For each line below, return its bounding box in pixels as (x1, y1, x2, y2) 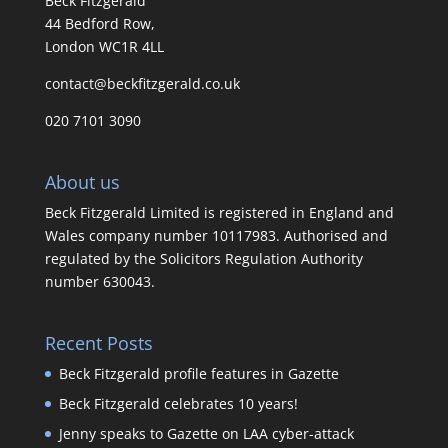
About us (44, 170, 120, 195)
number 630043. (44, 272, 155, 292)
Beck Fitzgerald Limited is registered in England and (44, 203, 394, 223)
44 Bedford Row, (44, 13, 155, 33)
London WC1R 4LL (44, 36, 164, 56)
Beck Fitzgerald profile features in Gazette (58, 364, 339, 384)
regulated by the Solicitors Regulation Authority (44, 249, 363, 269)
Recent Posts (44, 331, 153, 356)
